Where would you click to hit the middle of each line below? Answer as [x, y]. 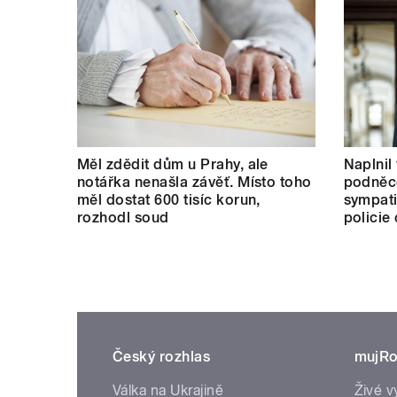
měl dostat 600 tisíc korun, [169, 200]
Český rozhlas [162, 357]
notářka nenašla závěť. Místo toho [195, 183]
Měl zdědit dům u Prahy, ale [173, 165]
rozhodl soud [123, 218]
